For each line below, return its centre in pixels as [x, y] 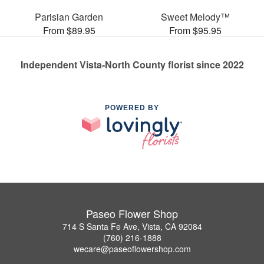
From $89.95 [69, 30]
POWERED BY [132, 108]
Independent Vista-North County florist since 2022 [132, 64]
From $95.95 [195, 30]
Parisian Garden [69, 16]
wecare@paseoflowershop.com [132, 249]
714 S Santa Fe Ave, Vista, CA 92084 [132, 227]
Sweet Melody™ [195, 16]
